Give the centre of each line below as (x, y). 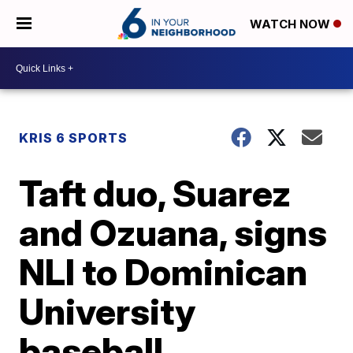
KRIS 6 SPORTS (74, 138)
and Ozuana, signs (173, 232)
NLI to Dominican (163, 272)
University (108, 311)
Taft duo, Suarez (155, 193)
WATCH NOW (292, 24)
